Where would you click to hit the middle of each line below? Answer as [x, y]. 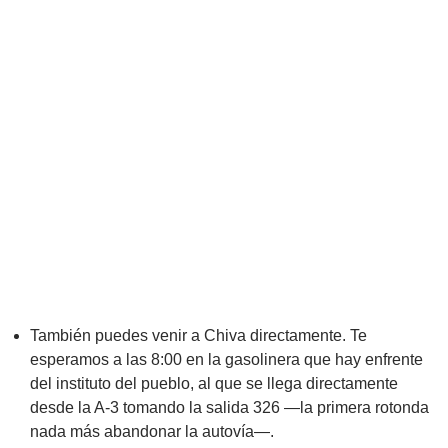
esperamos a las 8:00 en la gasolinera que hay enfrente [226, 359]
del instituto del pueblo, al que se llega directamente [214, 383]
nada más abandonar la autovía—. [152, 431]
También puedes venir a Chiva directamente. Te [198, 335]
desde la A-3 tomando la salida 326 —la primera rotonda [229, 407]
